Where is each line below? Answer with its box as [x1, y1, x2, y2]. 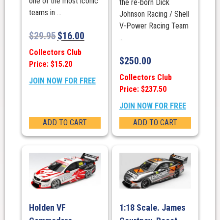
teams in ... [28, 8, 61, 18]
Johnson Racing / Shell [119, 9, 189, 19]
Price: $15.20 [28, 59, 72, 69]
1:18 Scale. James [119, 202, 186, 213]
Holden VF [28, 202, 66, 213]
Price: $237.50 [119, 84, 166, 94]
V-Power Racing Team [119, 21, 189, 31]
